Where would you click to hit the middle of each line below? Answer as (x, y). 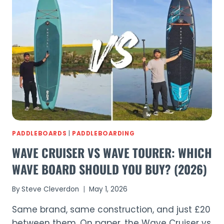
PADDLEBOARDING (103, 133)
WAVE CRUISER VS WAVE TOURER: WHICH (112, 152)
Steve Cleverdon (50, 189)
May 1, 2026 (108, 189)
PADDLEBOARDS (39, 133)
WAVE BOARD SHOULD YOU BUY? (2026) (109, 169)
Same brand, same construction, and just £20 (111, 210)
